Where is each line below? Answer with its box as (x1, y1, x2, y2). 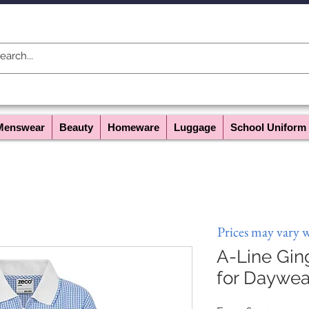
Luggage (174, 121, 216, 133)
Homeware (108, 121, 159, 133)
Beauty (59, 121, 93, 133)
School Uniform (230, 121, 306, 133)
